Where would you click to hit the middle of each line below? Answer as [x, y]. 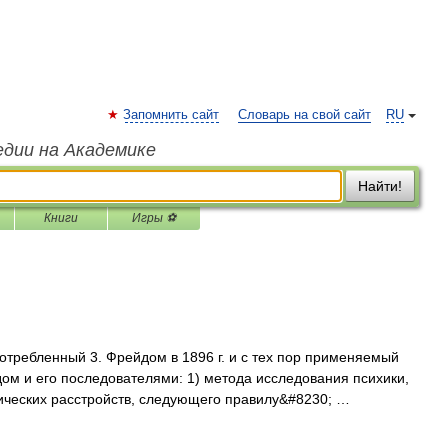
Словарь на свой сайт [304, 115]
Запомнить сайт [171, 115]
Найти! [380, 186]
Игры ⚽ [154, 218]
